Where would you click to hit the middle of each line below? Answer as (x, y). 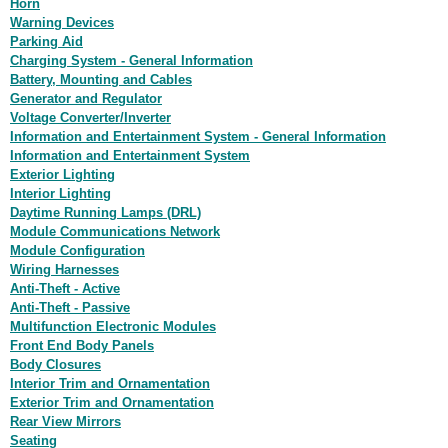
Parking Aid (46, 41)
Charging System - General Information (131, 60)
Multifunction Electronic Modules (113, 326)
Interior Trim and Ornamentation (110, 383)
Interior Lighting (60, 193)
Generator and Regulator (86, 98)
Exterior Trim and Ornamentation (112, 402)
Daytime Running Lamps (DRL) (105, 212)
